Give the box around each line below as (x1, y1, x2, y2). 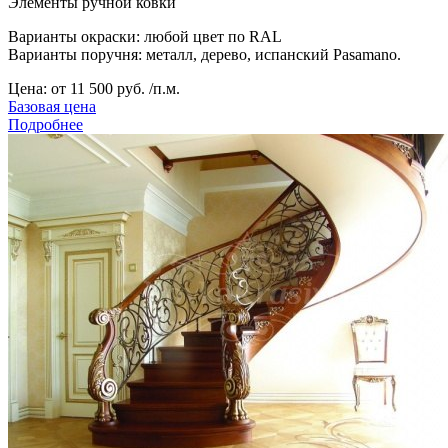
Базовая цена (8, 97, 96, 115)
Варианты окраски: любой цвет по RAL (8, 27, 282, 45)
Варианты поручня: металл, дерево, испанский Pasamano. (8, 45, 401, 63)
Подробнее (8, 115, 83, 133)
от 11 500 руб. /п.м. (51, 79, 180, 97)
